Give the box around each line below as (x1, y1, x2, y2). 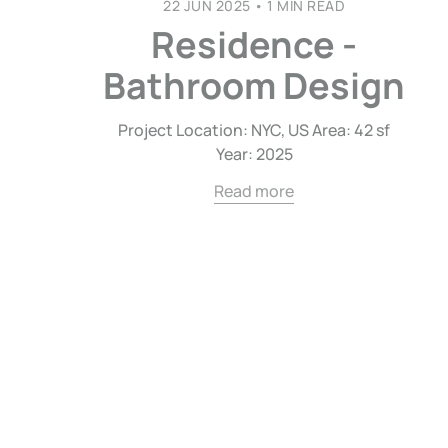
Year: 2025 (215, 142, 293, 165)
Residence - (151, 19, 358, 69)
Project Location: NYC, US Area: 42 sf (118, 118, 391, 141)
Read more (214, 179, 295, 202)
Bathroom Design (103, 60, 406, 110)
